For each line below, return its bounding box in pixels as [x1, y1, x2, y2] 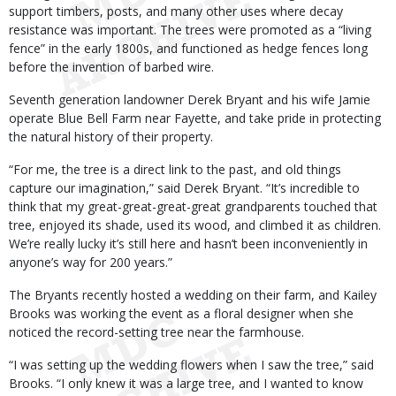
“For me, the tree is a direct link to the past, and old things [9, 161, 341, 178]
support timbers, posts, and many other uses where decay [9, 3, 343, 19]
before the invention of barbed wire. [9, 58, 214, 75]
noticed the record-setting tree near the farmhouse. [9, 324, 304, 340]
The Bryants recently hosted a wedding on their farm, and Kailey [9, 286, 377, 303]
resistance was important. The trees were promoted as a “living [9, 21, 371, 38]
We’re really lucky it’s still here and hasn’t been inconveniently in [9, 235, 368, 252]
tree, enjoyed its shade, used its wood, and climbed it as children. [9, 217, 381, 233]
